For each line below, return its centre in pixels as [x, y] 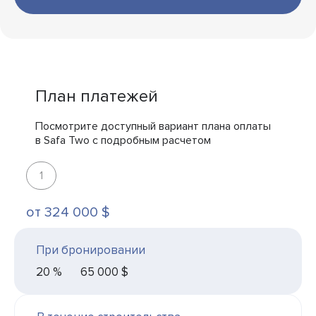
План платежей [97, 96]
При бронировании [91, 250]
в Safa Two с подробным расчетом [123, 140]
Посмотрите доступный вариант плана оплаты [153, 126]
